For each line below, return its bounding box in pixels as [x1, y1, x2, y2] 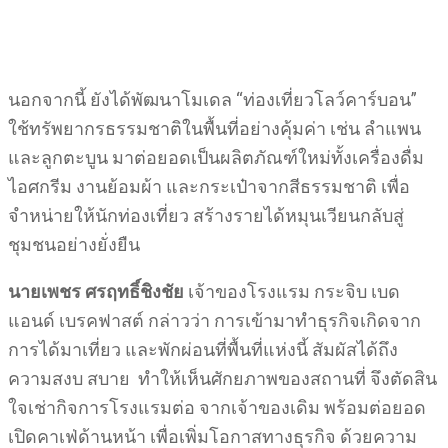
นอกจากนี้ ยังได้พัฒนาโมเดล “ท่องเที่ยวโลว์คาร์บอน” [8, 89, 417, 110]
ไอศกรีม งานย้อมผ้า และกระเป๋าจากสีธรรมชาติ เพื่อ [8, 176, 410, 197]
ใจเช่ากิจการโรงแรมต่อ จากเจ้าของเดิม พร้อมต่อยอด [8, 397, 426, 418]
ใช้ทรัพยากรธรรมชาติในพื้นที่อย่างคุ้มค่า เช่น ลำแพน [8, 118, 421, 139]
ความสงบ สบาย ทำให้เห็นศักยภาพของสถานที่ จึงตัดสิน [8, 368, 437, 389]
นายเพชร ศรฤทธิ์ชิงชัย [8, 281, 184, 302]
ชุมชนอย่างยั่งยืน [8, 234, 140, 255]
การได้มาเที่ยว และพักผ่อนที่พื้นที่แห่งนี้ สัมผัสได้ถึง [8, 339, 398, 360]
